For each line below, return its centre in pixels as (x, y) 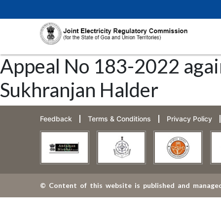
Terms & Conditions (119, 119)
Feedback (56, 119)
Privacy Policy (189, 119)
